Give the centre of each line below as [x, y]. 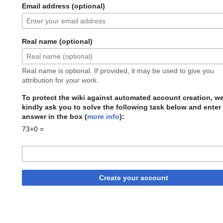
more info [103, 117]
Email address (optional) [63, 6]
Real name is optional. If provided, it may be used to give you [118, 71]
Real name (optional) [57, 42]
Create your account [133, 178]
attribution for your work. [60, 80]
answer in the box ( [55, 117]
